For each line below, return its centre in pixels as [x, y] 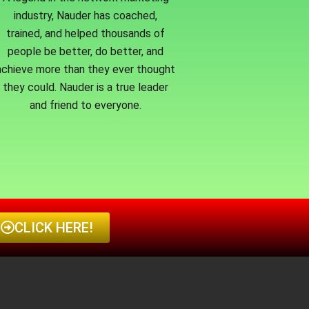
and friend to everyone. [86, 106]
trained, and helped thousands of [86, 34]
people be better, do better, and [86, 52]
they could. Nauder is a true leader [86, 88]
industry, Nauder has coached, [86, 16]
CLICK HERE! [54, 228]
